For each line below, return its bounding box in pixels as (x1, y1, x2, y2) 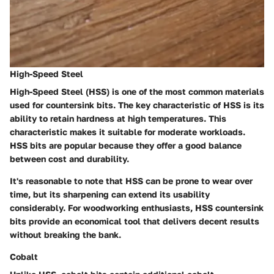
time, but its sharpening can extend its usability (10, 188, 210, 199)
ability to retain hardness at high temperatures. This (10, 113, 226, 124)
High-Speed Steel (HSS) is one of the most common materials (10, 86, 264, 97)
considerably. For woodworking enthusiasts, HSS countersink (10, 202, 264, 213)
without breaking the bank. (10, 229, 121, 240)
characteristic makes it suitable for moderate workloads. (10, 126, 245, 137)
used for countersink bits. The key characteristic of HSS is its (10, 99, 264, 110)
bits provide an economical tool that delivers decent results (10, 215, 259, 226)
